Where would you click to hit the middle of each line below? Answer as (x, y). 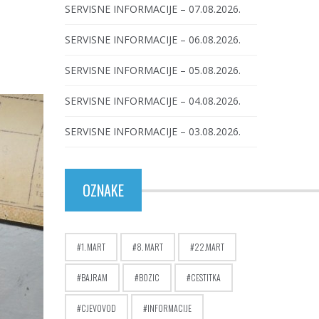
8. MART (150, 247)
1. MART (93, 247)
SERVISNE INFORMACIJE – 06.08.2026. (153, 40)
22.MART (209, 247)
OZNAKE (103, 190)
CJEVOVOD (99, 308)
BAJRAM (94, 277)
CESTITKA (206, 277)
